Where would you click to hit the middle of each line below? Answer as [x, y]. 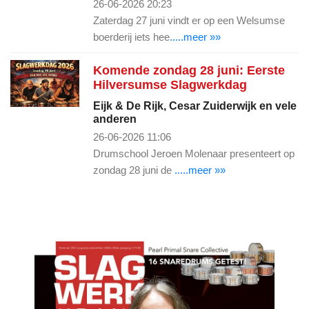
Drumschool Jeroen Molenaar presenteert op [194, 153]
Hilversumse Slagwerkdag [170, 84]
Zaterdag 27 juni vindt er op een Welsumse [189, 20]
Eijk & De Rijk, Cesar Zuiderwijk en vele [195, 106]
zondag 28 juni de [134, 170]
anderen [115, 119]
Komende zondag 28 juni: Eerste [189, 70]
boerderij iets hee [131, 37]
